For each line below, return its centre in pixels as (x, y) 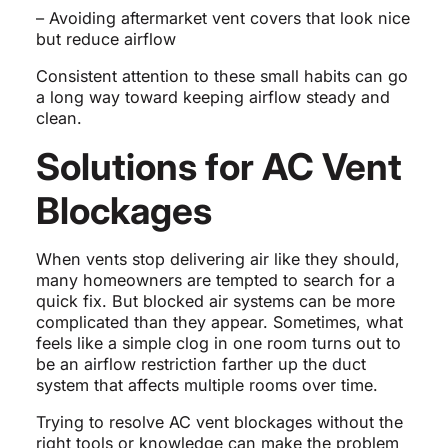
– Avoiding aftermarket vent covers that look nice (222, 18)
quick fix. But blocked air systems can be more (215, 301)
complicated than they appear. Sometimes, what (219, 322)
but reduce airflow (105, 39)
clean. (58, 118)
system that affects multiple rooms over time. (206, 385)
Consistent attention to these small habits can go (221, 76)
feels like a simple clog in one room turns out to (218, 343)
